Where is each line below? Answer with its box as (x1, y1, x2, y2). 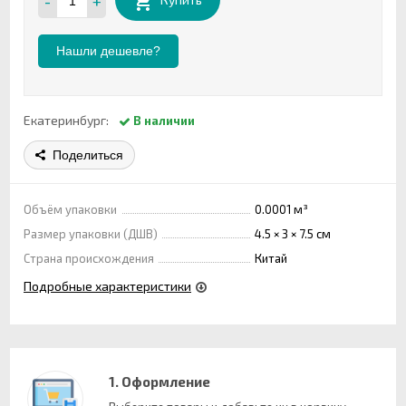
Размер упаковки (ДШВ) (24, 226, 158, 241)
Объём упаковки (24, 201, 117, 217)
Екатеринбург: (24, 111, 109, 128)
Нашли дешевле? (56, 43, 160, 58)
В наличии (133, 112, 195, 128)
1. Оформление (108, 372, 210, 390)
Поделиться (53, 147, 123, 162)
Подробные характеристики (24, 277, 191, 294)
